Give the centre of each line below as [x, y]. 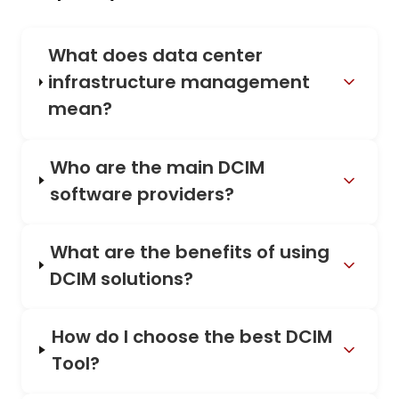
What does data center [156, 56]
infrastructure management [179, 82]
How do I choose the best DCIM [191, 336]
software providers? [142, 194]
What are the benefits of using [189, 252]
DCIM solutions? [121, 278]
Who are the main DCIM [158, 167]
